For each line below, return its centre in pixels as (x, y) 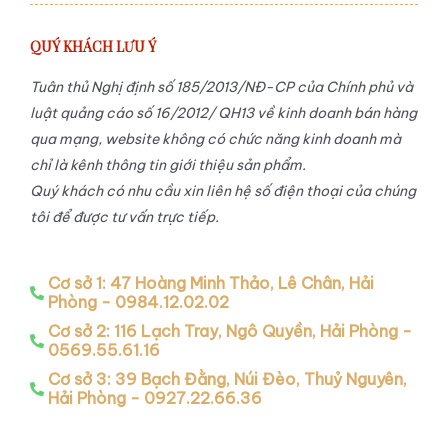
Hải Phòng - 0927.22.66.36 (154, 398)
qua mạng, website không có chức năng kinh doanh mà (215, 138)
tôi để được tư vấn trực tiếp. (124, 216)
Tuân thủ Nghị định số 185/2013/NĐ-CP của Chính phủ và (221, 86)
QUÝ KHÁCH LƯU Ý (93, 46)
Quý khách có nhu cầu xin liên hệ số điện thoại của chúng (223, 190)
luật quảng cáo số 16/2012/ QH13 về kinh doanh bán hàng (223, 112)
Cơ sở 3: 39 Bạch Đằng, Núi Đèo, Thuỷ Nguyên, (227, 379)
